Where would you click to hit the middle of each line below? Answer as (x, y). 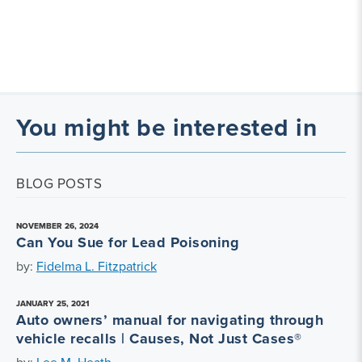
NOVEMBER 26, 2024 (57, 225)
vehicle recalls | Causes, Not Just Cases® (159, 338)
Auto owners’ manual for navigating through (170, 320)
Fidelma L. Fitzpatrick (97, 265)
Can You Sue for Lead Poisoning (128, 242)
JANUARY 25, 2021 (53, 303)
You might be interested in (166, 127)
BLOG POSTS (59, 183)
